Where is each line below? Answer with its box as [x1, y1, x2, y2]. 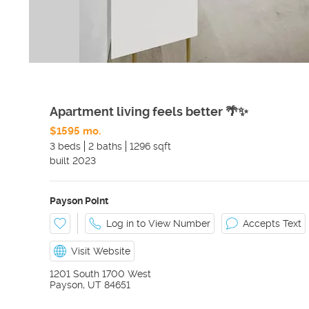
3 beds [50, 141, 81, 152]
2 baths [88, 141, 122, 152]
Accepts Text [243, 218, 301, 229]
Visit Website [71, 246, 130, 257]
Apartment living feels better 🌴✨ [50, 104, 248, 119]
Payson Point [50, 195, 108, 206]
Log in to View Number [106, 218, 210, 229]
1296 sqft [130, 141, 171, 152]
